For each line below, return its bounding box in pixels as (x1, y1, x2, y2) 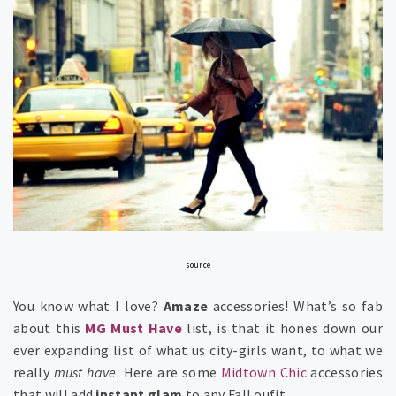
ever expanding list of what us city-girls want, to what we (13, 340, 383, 359)
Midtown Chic (220, 362, 307, 381)
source (185, 259, 211, 270)
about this (13, 318, 86, 337)
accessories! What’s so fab (208, 296, 383, 315)
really (13, 362, 54, 381)
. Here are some (116, 362, 221, 381)
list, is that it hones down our (182, 318, 383, 337)
